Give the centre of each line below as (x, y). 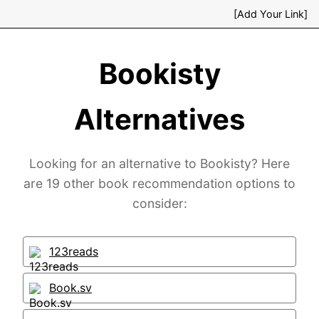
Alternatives (159, 119)
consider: (159, 203)
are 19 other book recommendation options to (159, 183)
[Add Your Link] (271, 14)
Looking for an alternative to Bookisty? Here (159, 163)
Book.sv (70, 288)
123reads (74, 251)
